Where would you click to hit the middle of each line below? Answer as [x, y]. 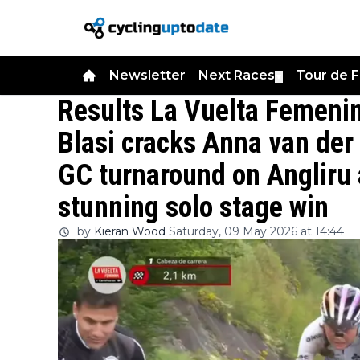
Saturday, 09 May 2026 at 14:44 [256, 231]
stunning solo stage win [193, 207]
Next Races [237, 75]
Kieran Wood [130, 231]
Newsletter [147, 75]
